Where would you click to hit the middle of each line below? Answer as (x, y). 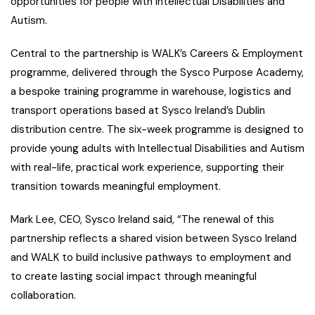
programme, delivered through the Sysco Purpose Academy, (157, 72)
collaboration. (43, 295)
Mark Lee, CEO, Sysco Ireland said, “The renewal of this (142, 219)
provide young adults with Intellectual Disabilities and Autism (157, 148)
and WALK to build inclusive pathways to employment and (151, 257)
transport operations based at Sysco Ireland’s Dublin (138, 110)
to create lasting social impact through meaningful (134, 276)
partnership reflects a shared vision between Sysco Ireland (154, 238)
